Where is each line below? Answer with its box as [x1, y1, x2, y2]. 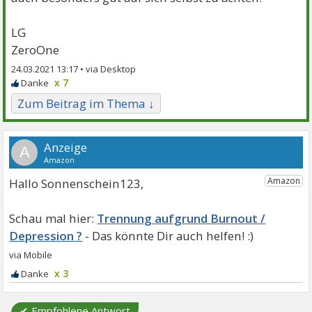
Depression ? [9, 227, 83, 244]
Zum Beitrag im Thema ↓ [17, 95, 155, 111]
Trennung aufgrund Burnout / [97, 210, 266, 226]
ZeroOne [11, 41, 60, 58]
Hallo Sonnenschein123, [9, 175, 144, 192]
